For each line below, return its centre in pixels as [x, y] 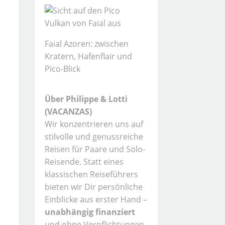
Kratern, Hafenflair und [88, 56]
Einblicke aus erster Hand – [96, 199]
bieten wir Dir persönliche [93, 187]
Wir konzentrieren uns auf [94, 124]
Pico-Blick [62, 69]
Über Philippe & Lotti [86, 99]
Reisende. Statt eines [84, 161]
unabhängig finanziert [90, 212]
